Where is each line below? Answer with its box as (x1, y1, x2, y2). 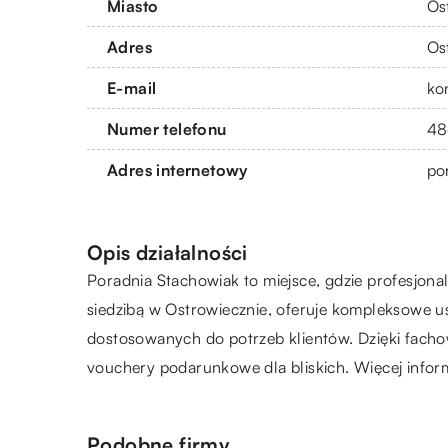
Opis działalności (87, 239, 248, 265)
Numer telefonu (107, 118, 227, 139)
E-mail (107, 77, 157, 98)
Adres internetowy (107, 159, 248, 180)
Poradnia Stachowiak (87, 269, 240, 290)
